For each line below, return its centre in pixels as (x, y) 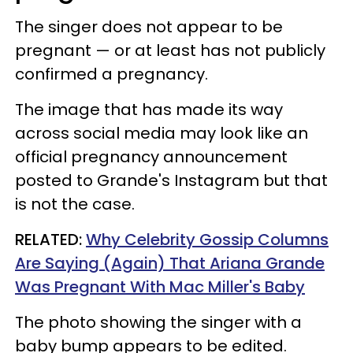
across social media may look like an (162, 133)
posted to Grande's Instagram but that (171, 180)
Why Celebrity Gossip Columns (207, 239)
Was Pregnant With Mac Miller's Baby (160, 286)
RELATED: (50, 239)
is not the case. (75, 204)
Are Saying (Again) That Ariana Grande (170, 263)
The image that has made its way (149, 109)
